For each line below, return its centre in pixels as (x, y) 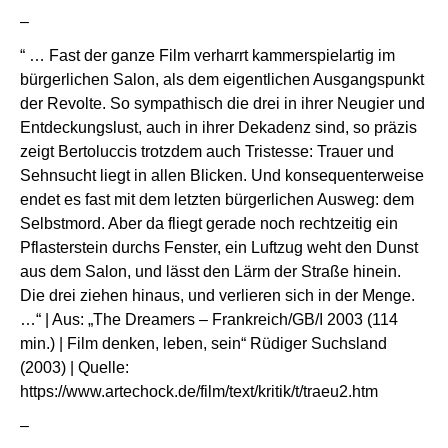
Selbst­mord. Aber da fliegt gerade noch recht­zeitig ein (209, 223)
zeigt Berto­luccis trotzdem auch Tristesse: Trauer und (207, 151)
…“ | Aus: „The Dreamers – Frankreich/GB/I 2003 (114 (209, 319)
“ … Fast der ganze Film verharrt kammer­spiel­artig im (207, 55)
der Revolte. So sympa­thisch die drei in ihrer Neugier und (222, 103)
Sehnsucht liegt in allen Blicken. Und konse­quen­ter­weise (222, 175)
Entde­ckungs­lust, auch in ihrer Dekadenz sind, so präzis (218, 127)
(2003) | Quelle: (74, 367)
